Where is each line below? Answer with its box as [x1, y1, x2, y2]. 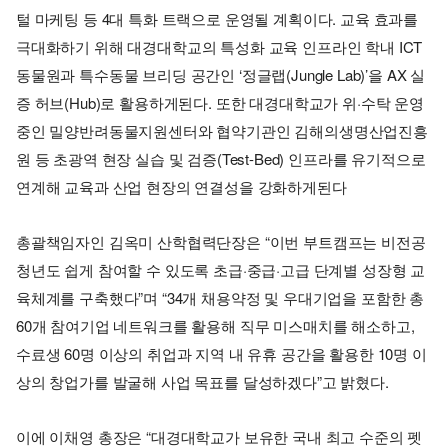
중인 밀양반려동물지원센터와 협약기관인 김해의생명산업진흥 [16, 119, 428, 141]
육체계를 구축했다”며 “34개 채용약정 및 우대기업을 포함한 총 [16, 286, 425, 308]
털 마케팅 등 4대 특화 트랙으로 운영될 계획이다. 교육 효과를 [16, 7, 419, 29]
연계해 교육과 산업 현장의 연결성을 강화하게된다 [16, 175, 347, 197]
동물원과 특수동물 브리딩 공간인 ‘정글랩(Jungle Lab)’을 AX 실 [16, 63, 426, 85]
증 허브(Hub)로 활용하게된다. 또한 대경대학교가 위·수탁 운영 [16, 91, 424, 113]
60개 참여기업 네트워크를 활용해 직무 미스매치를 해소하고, [16, 314, 415, 336]
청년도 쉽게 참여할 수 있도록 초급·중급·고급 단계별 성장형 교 [16, 258, 426, 280]
